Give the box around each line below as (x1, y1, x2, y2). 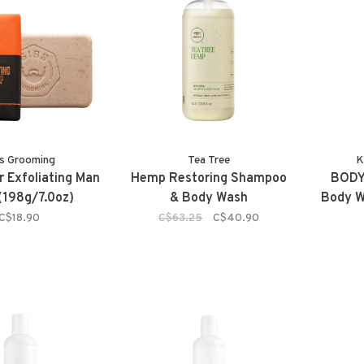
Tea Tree (188, 153, 231, 167)
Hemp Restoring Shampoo (131, 170, 288, 187)
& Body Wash (170, 189, 249, 206)
